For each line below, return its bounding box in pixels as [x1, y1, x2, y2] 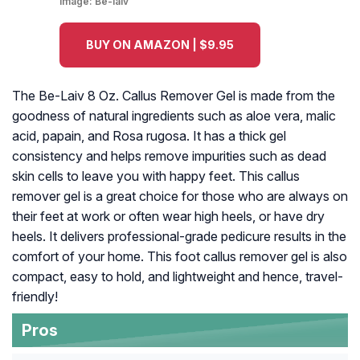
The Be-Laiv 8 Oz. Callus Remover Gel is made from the [12, 88, 335, 104]
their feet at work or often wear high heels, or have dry [12, 208, 325, 225]
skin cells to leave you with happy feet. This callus [12, 168, 300, 185]
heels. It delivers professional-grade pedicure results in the [12, 228, 346, 245]
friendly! [12, 288, 58, 305]
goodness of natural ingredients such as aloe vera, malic [12, 108, 336, 125]
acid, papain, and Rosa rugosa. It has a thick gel [12, 128, 286, 145]
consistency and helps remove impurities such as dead [12, 148, 326, 165]
